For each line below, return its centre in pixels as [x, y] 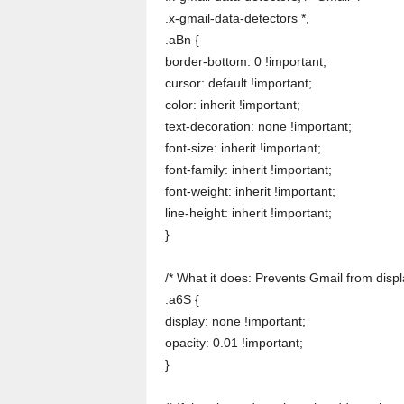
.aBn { [182, 40]
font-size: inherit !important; [243, 148]
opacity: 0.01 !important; [234, 343]
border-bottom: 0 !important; [245, 62]
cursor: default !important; [238, 83]
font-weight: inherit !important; [250, 192]
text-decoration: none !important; [258, 127]
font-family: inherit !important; [248, 170]
